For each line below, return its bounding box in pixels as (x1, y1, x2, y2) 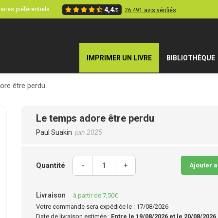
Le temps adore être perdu (36, 112, 154, 124)
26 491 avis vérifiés (125, 7, 176, 14)
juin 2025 (75, 128, 102, 136)
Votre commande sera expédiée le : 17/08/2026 (36, 203, 168, 210)
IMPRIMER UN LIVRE (87, 54, 152, 62)
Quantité (36, 161, 65, 170)
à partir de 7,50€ (73, 192, 118, 199)
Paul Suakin (36, 128, 72, 136)
